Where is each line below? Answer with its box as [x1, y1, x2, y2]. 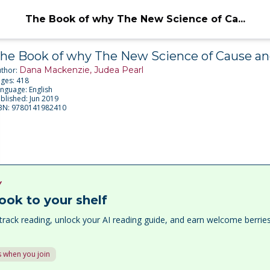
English [28, 84, 52, 95]
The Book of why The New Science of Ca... [25, 13, 245, 25]
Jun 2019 [29, 93, 58, 104]
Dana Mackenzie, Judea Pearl [19, 64, 143, 75]
